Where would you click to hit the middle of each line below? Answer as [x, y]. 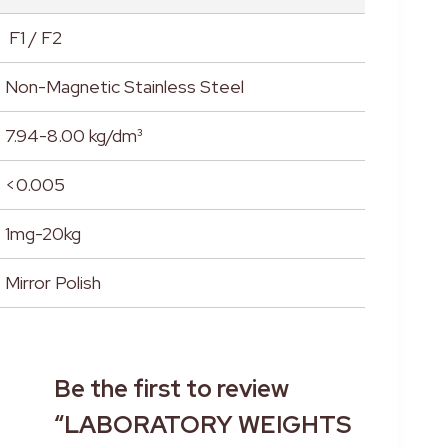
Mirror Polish [52, 283]
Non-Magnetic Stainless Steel [124, 87]
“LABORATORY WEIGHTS [202, 425]
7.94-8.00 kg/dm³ [73, 136]
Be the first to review [171, 389]
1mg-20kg [42, 234]
